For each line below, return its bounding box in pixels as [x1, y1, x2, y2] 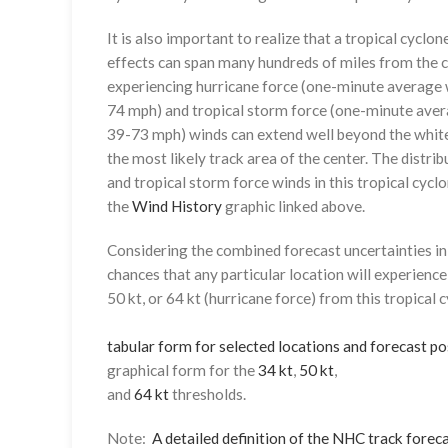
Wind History [132, 196, 222, 215]
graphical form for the [107, 360, 258, 379]
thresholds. [169, 384, 246, 403]
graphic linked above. [222, 196, 365, 215]
